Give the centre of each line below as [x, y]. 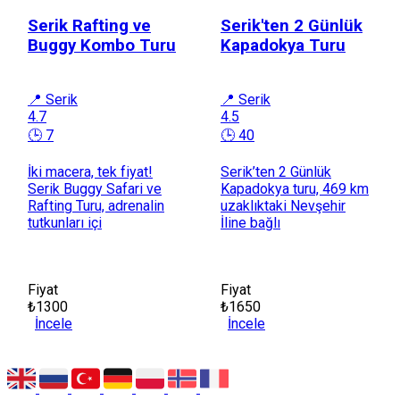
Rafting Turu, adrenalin [96, 205]
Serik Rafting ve [89, 25]
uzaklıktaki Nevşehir [283, 205]
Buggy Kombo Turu [102, 45]
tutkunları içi [65, 222]
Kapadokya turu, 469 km [295, 188]
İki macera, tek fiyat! [90, 171]
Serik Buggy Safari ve [95, 188]
